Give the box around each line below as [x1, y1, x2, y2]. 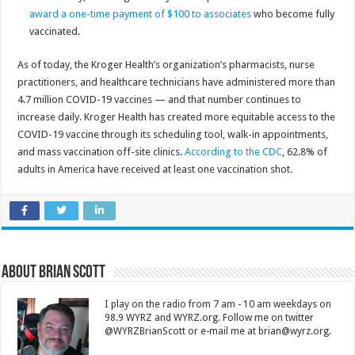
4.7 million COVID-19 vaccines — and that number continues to [17, 93, 302, 105]
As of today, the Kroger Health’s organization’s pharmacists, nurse [17, 58, 315, 71]
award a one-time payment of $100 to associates [29, 7, 252, 20]
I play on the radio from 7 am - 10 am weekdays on [105, 298, 332, 310]
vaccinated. [29, 25, 81, 37]
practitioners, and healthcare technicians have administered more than [17, 75, 336, 88]
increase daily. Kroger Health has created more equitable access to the [17, 110, 336, 123]
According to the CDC [185, 145, 283, 158]
